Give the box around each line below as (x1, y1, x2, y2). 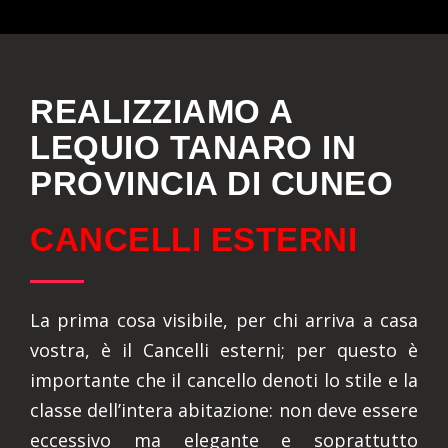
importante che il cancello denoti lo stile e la (30, 368, 418, 392)
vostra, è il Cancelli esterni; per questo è (30, 338, 418, 362)
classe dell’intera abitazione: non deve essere (30, 398, 418, 422)
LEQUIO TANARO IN (30, 129, 356, 166)
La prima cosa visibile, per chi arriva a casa (30, 308, 418, 332)
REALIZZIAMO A (30, 93, 293, 130)
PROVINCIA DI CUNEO (30, 165, 393, 202)
